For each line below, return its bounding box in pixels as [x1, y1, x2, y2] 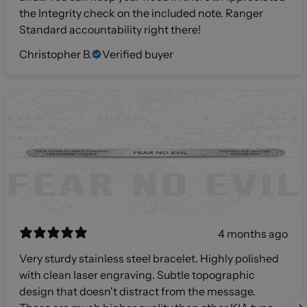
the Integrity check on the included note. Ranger [19, 6, 263, 21]
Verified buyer [102, 47, 173, 62]
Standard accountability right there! [19, 23, 201, 37]
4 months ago [218, 227, 288, 241]
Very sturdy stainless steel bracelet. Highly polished [19, 251, 279, 266]
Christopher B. [19, 47, 92, 62]
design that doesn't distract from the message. [19, 284, 256, 299]
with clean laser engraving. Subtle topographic [19, 268, 255, 282]
